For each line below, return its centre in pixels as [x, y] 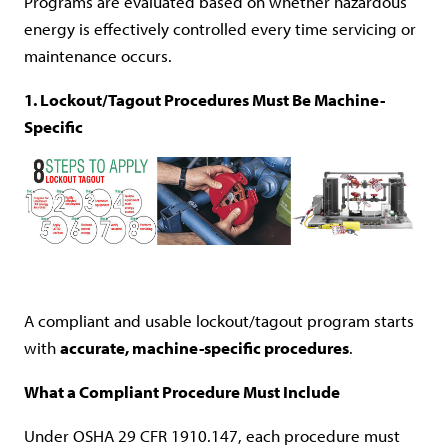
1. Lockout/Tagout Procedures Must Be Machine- [204, 99]
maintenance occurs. [98, 55]
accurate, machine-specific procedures [204, 348]
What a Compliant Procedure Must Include [182, 392]
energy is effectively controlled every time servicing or [220, 28]
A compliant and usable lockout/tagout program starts [219, 321]
